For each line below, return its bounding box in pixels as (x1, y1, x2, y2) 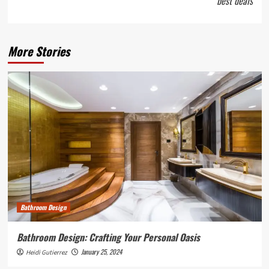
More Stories (7, 42, 70, 61)
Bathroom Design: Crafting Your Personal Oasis (16, 230, 200, 245)
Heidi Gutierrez (25, 248, 67, 258)
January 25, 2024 (80, 247, 122, 257)
